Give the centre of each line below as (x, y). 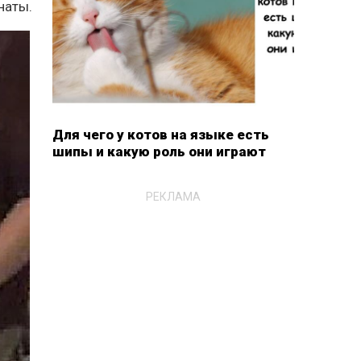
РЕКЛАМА (173, 196)
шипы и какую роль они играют (159, 151)
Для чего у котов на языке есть (160, 135)
